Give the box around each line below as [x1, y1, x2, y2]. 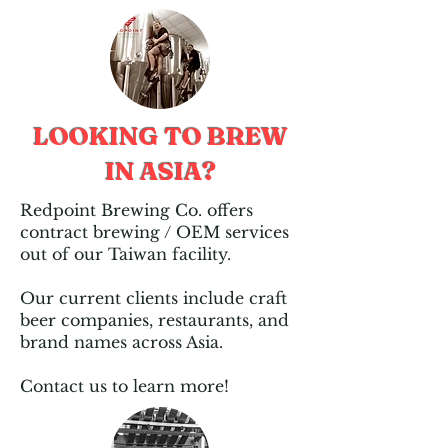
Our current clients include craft [20, 288, 287, 308]
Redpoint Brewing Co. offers [20, 200, 253, 220]
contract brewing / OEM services [20, 222, 289, 242]
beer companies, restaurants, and [20, 310, 289, 330]
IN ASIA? [104, 156, 216, 186]
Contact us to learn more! [20, 376, 229, 396]
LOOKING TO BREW [32, 121, 288, 151]
